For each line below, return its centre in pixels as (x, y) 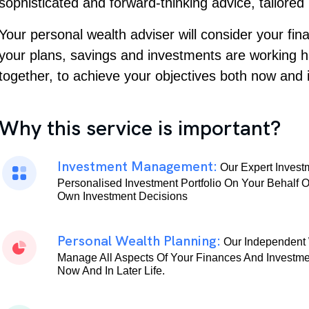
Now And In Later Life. (111, 271)
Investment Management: (137, 166)
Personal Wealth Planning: (139, 241)
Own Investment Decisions (122, 196)
